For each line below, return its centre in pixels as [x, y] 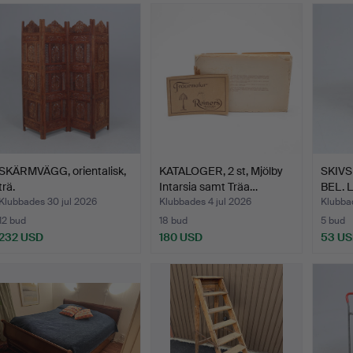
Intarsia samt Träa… [209, 187]
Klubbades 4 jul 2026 [206, 202]
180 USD [181, 238]
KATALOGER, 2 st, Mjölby [221, 171]
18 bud [174, 221]
